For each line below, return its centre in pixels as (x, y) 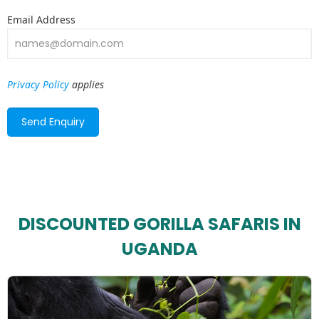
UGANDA (159, 249)
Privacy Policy (38, 85)
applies (87, 85)
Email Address (41, 20)
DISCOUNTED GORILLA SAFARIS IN (159, 224)
